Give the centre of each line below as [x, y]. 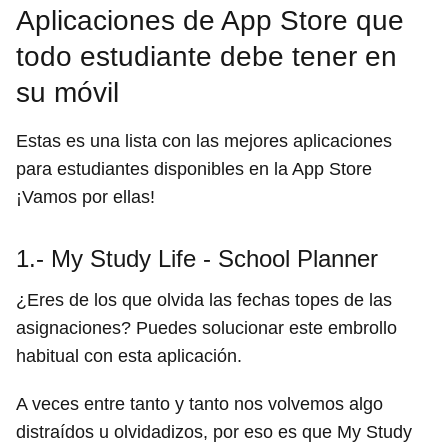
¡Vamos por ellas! [85, 197]
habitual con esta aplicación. [129, 356]
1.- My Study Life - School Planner [197, 259]
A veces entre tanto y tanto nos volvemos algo [199, 404]
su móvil [67, 93]
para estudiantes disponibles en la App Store [194, 169]
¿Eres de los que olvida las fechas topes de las [204, 300]
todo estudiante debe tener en [206, 57]
